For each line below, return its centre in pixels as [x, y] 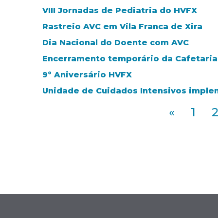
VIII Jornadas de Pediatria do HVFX [120, 11]
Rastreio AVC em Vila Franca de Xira [122, 27]
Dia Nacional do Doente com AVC [116, 43]
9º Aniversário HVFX [87, 75]
